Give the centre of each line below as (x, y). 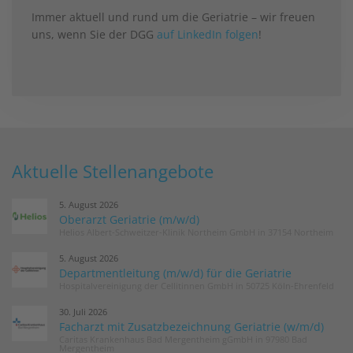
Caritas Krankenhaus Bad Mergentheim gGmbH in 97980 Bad (183, 340)
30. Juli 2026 (83, 312)
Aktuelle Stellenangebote (113, 171)
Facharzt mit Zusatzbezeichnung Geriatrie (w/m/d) (191, 327)
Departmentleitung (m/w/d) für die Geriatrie (175, 273)
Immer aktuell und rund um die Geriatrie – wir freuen (173, 17)
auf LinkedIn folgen (208, 35)
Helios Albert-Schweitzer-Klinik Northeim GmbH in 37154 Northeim (196, 232)
